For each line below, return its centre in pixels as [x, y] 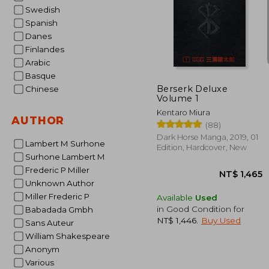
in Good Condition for [201, 209]
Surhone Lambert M [68, 157]
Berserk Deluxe [192, 89]
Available [176, 197]
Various [42, 262]
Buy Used [221, 220]
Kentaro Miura [183, 112]
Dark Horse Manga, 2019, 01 [207, 137]
